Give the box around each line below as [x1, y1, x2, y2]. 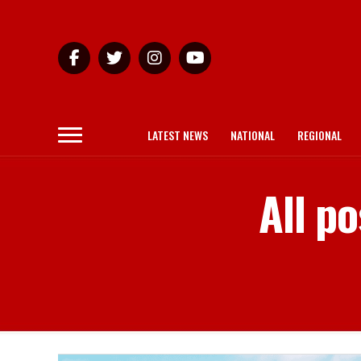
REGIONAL [297, 127, 342, 143]
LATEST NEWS [147, 127, 208, 143]
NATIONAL [230, 127, 275, 143]
